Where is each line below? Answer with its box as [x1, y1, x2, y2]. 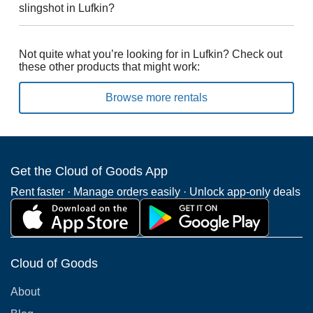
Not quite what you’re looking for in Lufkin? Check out [18, 48, 282, 60]
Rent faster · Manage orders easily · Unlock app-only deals [10, 186, 300, 198]
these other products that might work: [18, 61, 200, 73]
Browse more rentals [105, 92, 208, 103]
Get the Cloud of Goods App [10, 164, 168, 178]
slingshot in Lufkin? [18, 2, 115, 14]
